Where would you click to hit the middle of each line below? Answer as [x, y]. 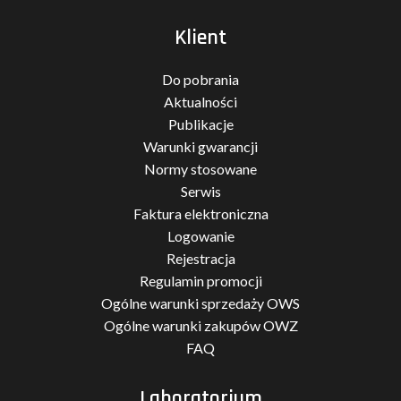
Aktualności [200, 102]
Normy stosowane [200, 169]
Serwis [200, 191]
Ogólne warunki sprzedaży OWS [200, 303]
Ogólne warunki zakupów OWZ [200, 325]
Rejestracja [200, 258]
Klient [200, 38]
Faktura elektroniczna [200, 213]
